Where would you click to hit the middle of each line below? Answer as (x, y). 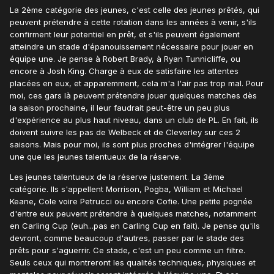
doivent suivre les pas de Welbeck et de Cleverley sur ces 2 (125, 132)
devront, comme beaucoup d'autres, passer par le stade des (127, 238)
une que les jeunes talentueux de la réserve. (95, 157)
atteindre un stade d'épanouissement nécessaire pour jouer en (131, 47)
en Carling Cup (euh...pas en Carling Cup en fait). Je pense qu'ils (135, 226)
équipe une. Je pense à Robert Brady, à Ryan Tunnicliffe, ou (125, 59)
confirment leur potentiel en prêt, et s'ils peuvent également (125, 35)
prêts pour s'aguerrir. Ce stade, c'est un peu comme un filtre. (128, 250)
